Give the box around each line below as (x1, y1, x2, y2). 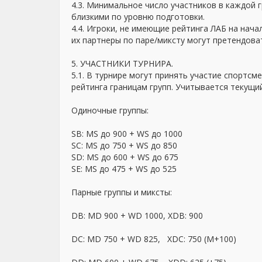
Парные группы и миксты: (71, 187, 172, 198)
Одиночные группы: (71, 105, 149, 116)
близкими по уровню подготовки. (71, 11, 205, 22)
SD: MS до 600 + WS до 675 (71, 151, 178, 163)
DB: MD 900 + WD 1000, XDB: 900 (71, 210, 203, 221)
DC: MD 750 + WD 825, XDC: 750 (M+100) (71, 233, 236, 244)
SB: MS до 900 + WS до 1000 (71, 128, 182, 139)
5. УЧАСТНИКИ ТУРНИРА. (71, 58, 173, 69)
